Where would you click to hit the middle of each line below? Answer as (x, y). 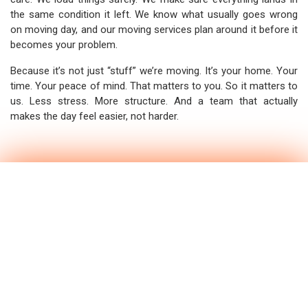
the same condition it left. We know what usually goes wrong (154, 14)
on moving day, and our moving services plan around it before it (154, 30)
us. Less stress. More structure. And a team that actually (154, 101)
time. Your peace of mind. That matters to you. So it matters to (154, 86)
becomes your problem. (64, 45)
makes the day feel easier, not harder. (95, 116)
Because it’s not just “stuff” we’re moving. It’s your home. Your (154, 71)
